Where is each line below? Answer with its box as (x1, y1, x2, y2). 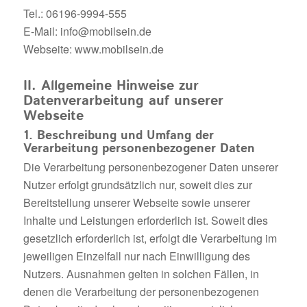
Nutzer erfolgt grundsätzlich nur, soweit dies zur (23, 176, 252, 193)
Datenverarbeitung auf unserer (23, 90, 223, 111)
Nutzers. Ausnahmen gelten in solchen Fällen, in (23, 265, 259, 282)
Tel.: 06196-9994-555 (23, 5, 127, 21)
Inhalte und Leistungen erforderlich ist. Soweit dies (23, 212, 268, 228)
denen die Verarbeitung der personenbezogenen (23, 283, 259, 299)
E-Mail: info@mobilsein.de (23, 23, 151, 39)
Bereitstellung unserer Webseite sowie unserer (23, 194, 250, 210)
